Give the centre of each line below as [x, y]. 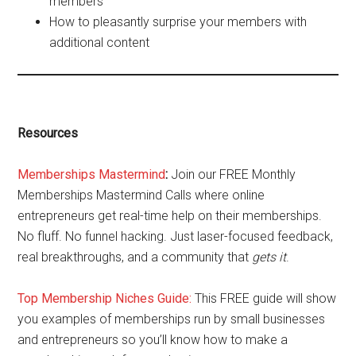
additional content [100, 43]
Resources [48, 133]
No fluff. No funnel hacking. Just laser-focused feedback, [176, 236]
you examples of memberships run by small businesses [172, 319]
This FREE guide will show [266, 298]
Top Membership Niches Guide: [105, 298]
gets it [269, 257]
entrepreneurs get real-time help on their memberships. [170, 216]
